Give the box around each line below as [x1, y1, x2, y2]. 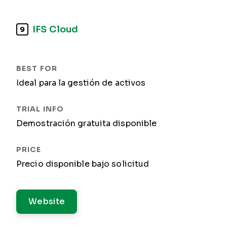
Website [28, 197, 65, 206]
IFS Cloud [32, 24, 78, 34]
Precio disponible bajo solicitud [16, 160, 149, 168]
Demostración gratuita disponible [16, 119, 157, 128]
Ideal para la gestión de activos [16, 79, 146, 87]
